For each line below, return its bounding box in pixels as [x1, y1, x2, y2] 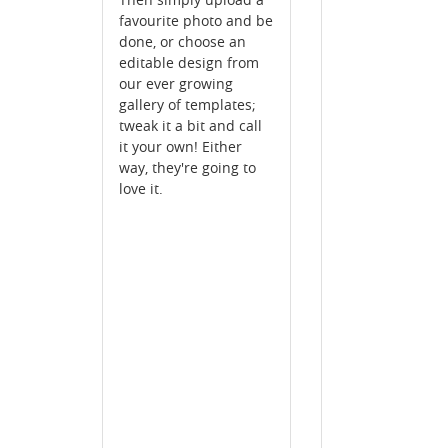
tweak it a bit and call [119, 116, 262, 136]
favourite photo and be [119, 11, 273, 31]
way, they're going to [119, 158, 256, 178]
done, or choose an [119, 32, 246, 52]
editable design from [119, 53, 259, 73]
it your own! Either [119, 137, 242, 157]
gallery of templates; [119, 95, 256, 115]
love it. [119, 179, 163, 199]
